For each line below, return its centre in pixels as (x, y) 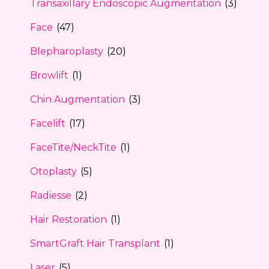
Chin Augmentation (77, 99)
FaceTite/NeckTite (73, 147)
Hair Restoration (68, 219)
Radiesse (51, 195)
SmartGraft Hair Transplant (95, 243)
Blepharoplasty (67, 51)
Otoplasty (53, 171)
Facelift (48, 123)
